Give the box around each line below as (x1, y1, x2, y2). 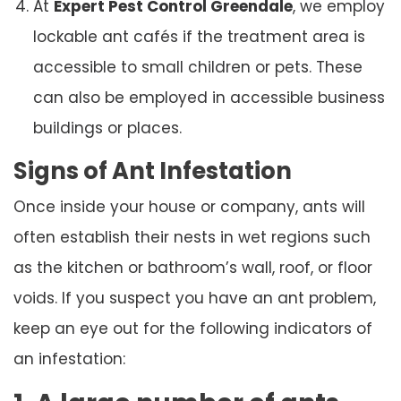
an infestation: (13, 347, 125, 370)
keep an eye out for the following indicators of (13, 317, 372, 339)
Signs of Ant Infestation (13, 154, 292, 187)
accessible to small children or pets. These (33, 55, 363, 78)
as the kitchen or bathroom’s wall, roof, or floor (13, 256, 372, 278)
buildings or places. (33, 116, 182, 139)
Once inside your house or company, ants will (13, 195, 365, 218)
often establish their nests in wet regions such (13, 226, 371, 248)
